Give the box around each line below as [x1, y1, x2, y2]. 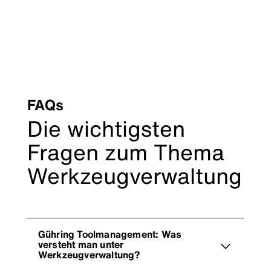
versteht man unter [38, 237, 124, 252]
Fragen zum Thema [27, 135, 224, 168]
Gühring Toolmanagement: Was [38, 226, 182, 241]
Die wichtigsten [27, 112, 185, 145]
